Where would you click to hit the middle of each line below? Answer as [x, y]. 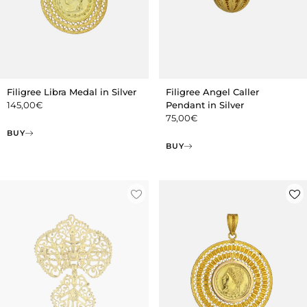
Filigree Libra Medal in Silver [72, 91]
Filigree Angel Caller [212, 91]
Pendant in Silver [205, 105]
